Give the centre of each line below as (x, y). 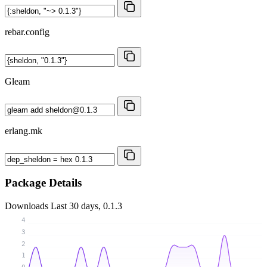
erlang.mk (24, 131)
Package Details (43, 183)
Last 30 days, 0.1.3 (86, 206)
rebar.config (27, 32)
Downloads (28, 206)
